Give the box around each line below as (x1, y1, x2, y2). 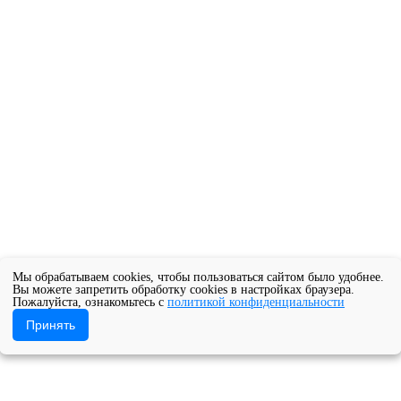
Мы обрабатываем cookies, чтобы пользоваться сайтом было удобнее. (13, 270, 384, 284)
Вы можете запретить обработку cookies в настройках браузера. (13, 283, 354, 296)
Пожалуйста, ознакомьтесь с (13, 295, 167, 309)
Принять (26, 318, 75, 332)
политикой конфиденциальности (167, 295, 345, 309)
